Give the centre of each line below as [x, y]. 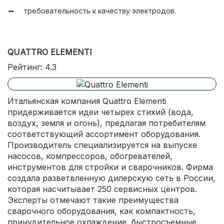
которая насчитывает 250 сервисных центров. [102, 189]
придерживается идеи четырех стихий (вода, [100, 112]
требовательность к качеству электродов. [100, 11]
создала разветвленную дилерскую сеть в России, [111, 178]
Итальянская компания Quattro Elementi [87, 101]
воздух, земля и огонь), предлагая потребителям [106, 123]
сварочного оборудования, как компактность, [101, 211]
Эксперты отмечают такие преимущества [93, 200]
